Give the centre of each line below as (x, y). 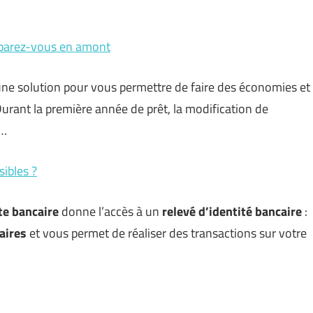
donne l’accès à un (110, 212)
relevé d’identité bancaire (232, 212)
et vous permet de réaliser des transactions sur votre (167, 233)
